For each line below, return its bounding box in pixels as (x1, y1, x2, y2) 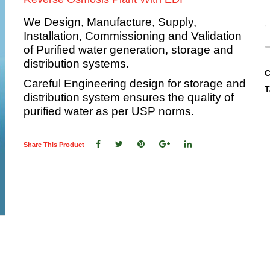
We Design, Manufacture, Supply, (24, 16, 196, 28)
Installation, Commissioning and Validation (24, 30, 242, 42)
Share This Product (24, 141, 84, 148)
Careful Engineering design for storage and (24, 77, 246, 90)
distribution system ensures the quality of (24, 91, 234, 104)
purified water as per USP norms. (24, 105, 194, 118)
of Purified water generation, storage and (24, 43, 233, 56)
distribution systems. (24, 57, 129, 70)
